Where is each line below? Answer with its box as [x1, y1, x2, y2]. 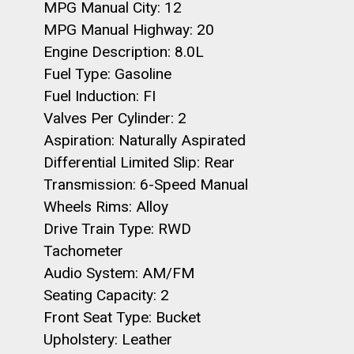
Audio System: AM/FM [43, 264, 194, 282]
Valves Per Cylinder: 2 [43, 109, 186, 127]
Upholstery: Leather [43, 330, 172, 348]
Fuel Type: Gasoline [43, 65, 171, 83]
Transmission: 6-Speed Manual [43, 175, 248, 194]
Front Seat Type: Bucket [43, 308, 201, 326]
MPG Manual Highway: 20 [43, 21, 214, 39]
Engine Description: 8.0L [43, 43, 204, 61]
